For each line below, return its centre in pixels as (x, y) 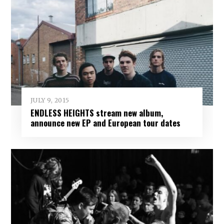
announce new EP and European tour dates (105, 123)
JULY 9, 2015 (50, 100)
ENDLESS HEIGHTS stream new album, (96, 113)
